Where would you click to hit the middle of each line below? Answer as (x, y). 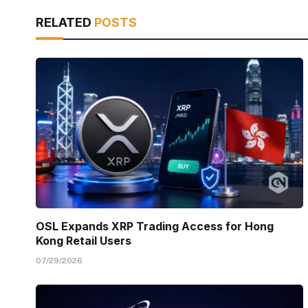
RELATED (65, 22)
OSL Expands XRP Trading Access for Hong (155, 226)
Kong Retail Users (84, 240)
